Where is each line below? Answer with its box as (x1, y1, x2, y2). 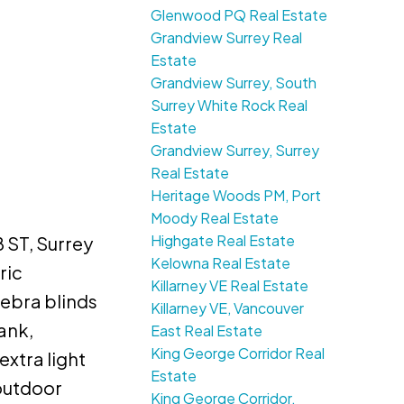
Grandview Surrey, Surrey (151, 141, 320, 161)
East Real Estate (151, 321, 263, 341)
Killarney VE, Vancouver (151, 298, 305, 318)
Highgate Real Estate (151, 231, 296, 251)
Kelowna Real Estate (151, 253, 291, 273)
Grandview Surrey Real (151, 28, 303, 48)
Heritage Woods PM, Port (151, 186, 322, 206)
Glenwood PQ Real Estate (151, 5, 328, 25)
